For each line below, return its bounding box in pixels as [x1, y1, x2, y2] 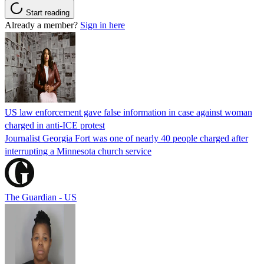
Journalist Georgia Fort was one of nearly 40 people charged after [5, 133, 248, 143]
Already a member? [5, 19, 80, 30]
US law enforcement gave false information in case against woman [5, 107, 252, 117]
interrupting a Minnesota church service [5, 146, 151, 156]
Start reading [26, 8, 70, 17]
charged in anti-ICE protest [5, 120, 105, 130]
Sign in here [80, 19, 125, 30]
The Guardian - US [5, 192, 77, 202]
